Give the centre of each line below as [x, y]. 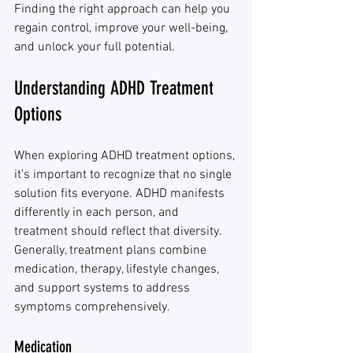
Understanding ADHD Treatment [116, 88]
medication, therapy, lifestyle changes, [118, 269]
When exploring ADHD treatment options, [126, 156]
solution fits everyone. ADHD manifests [121, 194]
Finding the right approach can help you [124, 9]
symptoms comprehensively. [92, 307]
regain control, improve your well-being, [123, 28]
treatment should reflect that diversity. [119, 232]
